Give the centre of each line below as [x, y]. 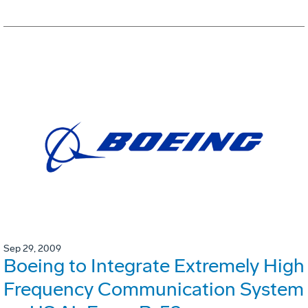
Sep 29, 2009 [32, 249]
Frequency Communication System [154, 289]
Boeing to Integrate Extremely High [154, 266]
